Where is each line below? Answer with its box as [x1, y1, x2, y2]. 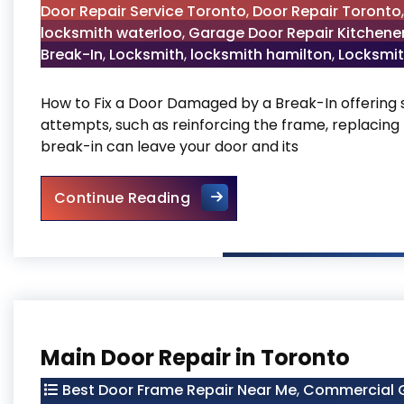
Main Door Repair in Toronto [41, 343, 350, 372]
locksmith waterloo [41, 23, 182, 43]
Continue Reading [54, 188, 190, 208]
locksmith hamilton [190, 44, 332, 65]
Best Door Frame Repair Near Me [62, 380, 297, 400]
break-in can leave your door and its [41, 136, 298, 157]
